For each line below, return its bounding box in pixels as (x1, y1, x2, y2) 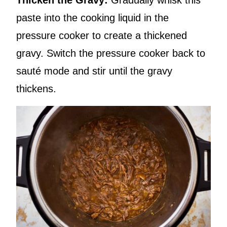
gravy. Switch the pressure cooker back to (16, 48, 205, 59)
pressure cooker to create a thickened (16, 30, 187, 42)
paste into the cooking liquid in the (16, 12, 169, 24)
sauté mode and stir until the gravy (16, 65, 172, 77)
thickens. (16, 83, 56, 95)
